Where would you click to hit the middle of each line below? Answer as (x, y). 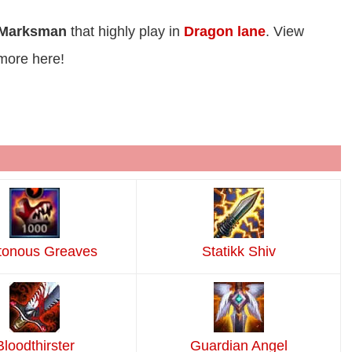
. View (285, 32)
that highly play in (127, 32)
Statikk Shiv (238, 252)
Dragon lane (225, 32)
